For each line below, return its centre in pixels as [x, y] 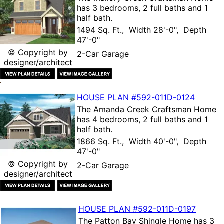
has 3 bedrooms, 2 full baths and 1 [142, 8]
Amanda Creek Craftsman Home [155, 109]
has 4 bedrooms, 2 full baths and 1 [142, 119]
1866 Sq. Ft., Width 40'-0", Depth [142, 141]
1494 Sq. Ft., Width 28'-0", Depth [142, 30]
